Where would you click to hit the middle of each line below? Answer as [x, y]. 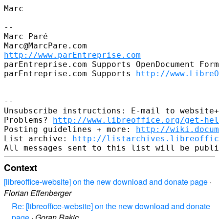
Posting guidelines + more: [70, 129]
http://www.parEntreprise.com [72, 55]
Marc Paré [26, 36]
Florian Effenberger [38, 193]
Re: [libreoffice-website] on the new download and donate [111, 206]
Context [21, 167]
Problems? [28, 120]
